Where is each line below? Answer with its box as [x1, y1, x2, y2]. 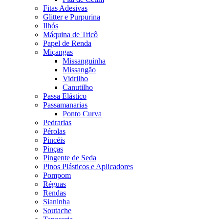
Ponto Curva [63, 109, 102, 118]
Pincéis [43, 135, 65, 144]
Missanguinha [63, 56, 106, 65]
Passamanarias [43, 100, 88, 109]
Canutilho [63, 83, 93, 91]
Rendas [43, 188, 66, 197]
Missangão [63, 65, 96, 74]
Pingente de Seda [43, 153, 96, 162]
